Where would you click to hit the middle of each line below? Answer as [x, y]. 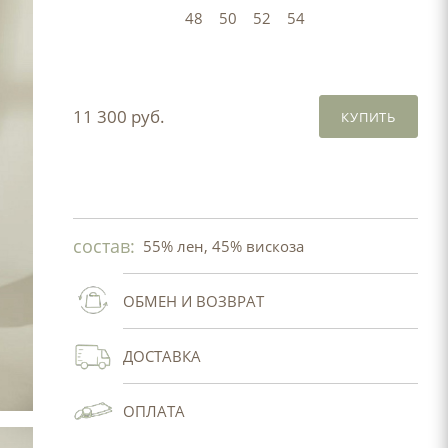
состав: [103, 246]
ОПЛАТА [153, 411]
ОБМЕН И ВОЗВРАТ [193, 301]
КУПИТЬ [368, 117]
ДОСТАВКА [161, 356]
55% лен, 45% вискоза [223, 246]
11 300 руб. [118, 116]
